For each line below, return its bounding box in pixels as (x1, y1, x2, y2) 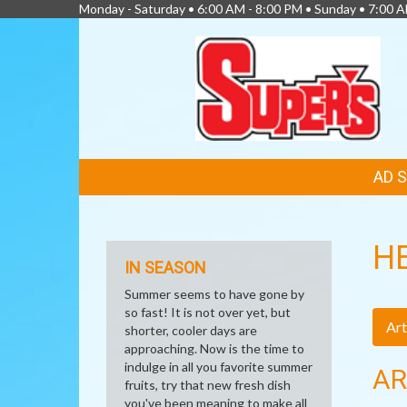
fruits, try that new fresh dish (124, 377, 291, 392)
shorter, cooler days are (124, 323, 257, 338)
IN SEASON (124, 258, 206, 277)
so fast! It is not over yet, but (124, 304, 291, 320)
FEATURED (78, 157, 208, 189)
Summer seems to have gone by (124, 286, 304, 302)
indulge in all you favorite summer (124, 359, 313, 374)
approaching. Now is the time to (124, 341, 304, 356)
